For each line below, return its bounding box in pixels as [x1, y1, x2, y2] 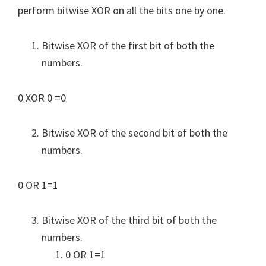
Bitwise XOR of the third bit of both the [42, 213, 217, 227]
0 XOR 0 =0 [18, 90, 66, 104]
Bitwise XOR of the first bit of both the [42, 38, 214, 52]
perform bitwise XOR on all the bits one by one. [18, 3, 226, 17]
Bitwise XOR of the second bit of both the [42, 125, 227, 140]
